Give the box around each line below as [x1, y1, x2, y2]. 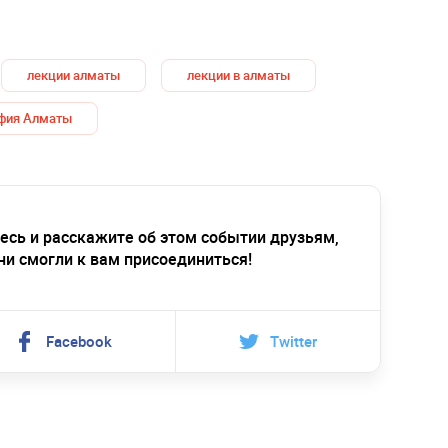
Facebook [46, 330, 113, 351]
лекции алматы [27, 65, 120, 84]
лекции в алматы [187, 65, 290, 84]
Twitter [270, 330, 318, 351]
